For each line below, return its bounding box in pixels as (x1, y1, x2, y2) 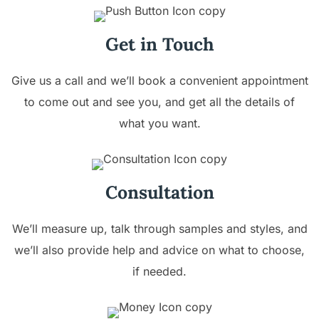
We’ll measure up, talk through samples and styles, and (11, 221, 308, 236)
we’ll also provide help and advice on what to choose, (14, 242, 305, 257)
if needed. (132, 263, 187, 278)
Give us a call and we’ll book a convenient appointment (11, 73, 308, 88)
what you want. (118, 115, 201, 130)
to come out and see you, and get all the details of (24, 94, 295, 109)
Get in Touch (105, 32, 214, 56)
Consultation (105, 180, 214, 204)
